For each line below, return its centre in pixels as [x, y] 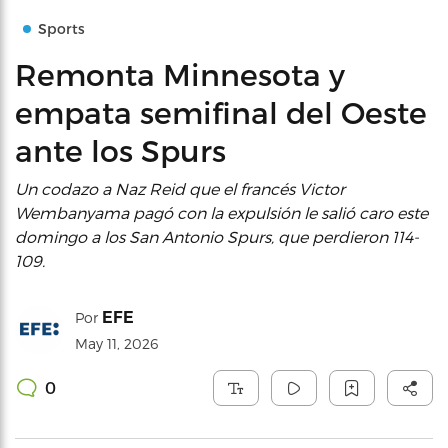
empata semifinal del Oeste [221, 112]
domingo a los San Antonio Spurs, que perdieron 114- [217, 236]
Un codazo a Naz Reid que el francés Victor [180, 188]
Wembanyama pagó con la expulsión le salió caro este [221, 212]
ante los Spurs [120, 150]
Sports [61, 28]
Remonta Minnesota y [180, 74]
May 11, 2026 [116, 343]
